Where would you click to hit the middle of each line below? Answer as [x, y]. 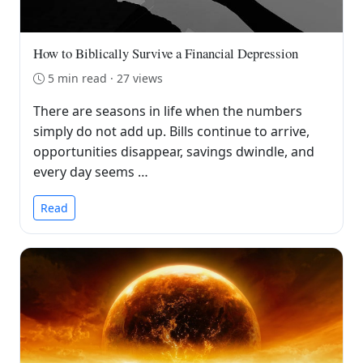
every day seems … [91, 171]
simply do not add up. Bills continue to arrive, [171, 131]
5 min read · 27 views [105, 78]
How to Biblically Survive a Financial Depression [166, 53]
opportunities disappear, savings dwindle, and [174, 151]
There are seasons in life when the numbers [168, 111]
